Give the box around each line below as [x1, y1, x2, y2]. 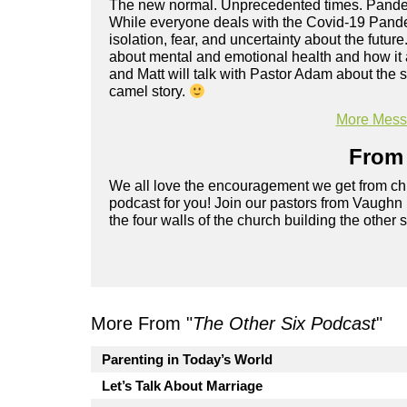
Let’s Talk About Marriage [102, 378, 263, 394]
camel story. [109, 84, 189, 100]
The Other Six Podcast [193, 313, 376, 334]
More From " [91, 313, 193, 334]
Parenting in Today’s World [102, 352, 273, 368]
